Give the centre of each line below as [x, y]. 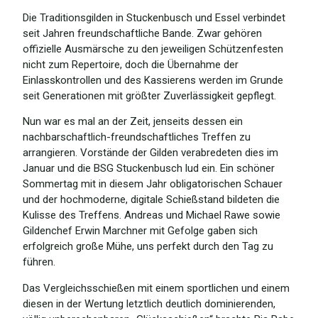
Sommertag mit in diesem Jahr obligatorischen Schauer [153, 184]
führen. [39, 262]
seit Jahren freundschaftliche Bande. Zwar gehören [142, 33]
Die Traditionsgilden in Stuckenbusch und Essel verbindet [154, 18]
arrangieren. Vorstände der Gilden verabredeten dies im [150, 153]
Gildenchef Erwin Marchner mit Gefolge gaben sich [140, 231]
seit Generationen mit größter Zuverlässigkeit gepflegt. [149, 96]
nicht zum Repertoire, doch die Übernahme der [131, 65]
